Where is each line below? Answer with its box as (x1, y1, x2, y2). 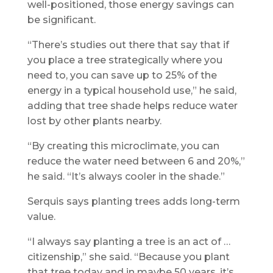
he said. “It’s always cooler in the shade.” (27, 170, 225, 182)
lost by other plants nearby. (27, 115, 161, 127)
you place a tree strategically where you (27, 54, 222, 66)
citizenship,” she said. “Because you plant (27, 250, 230, 263)
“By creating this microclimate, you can (27, 140, 219, 152)
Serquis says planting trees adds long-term (27, 195, 240, 207)
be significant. (27, 13, 96, 26)
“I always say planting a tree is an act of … (27, 235, 230, 247)
